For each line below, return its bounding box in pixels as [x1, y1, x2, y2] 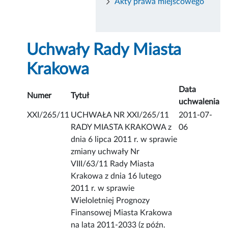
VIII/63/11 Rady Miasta [71, 160, 155, 168]
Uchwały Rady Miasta [26, 42, 182, 59]
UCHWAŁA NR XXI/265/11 [71, 111, 169, 120]
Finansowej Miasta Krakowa [71, 209, 173, 217]
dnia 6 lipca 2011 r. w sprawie [71, 135, 178, 144]
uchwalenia [179, 98, 220, 106]
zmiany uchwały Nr [71, 148, 140, 156]
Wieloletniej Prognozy [71, 196, 150, 205]
